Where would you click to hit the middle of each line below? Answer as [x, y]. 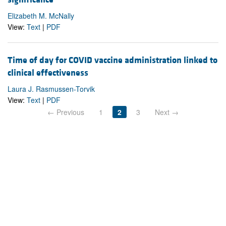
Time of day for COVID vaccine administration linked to [112, 61]
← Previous [66, 112]
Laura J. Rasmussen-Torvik [51, 89]
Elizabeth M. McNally [41, 15]
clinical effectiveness [48, 73]
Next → [167, 112]
